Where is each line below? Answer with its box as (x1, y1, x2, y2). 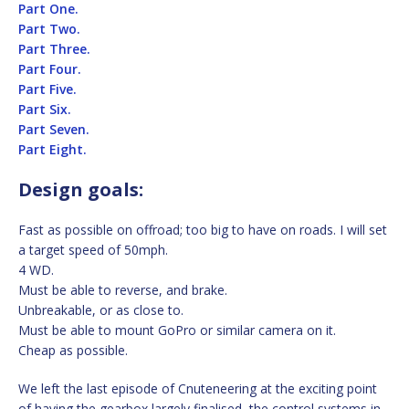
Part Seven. (18, 120, 89, 138)
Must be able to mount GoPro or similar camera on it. (18, 320, 336, 339)
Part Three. (18, 39, 90, 58)
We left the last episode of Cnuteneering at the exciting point (18, 379, 377, 397)
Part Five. (18, 79, 77, 98)
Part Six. (18, 100, 71, 118)
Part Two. (18, 19, 80, 37)
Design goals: (18, 176, 143, 202)
